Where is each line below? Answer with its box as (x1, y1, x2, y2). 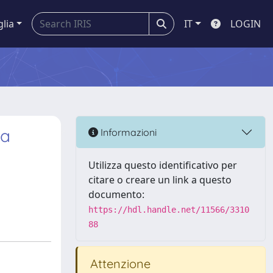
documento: (88, 188, 144, 201)
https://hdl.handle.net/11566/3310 (88, 205, 249, 214)
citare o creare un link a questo (88, 173, 232, 186)
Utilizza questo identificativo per (88, 158, 237, 172)
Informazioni (98, 126, 157, 138)
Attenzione (87, 256, 151, 271)
